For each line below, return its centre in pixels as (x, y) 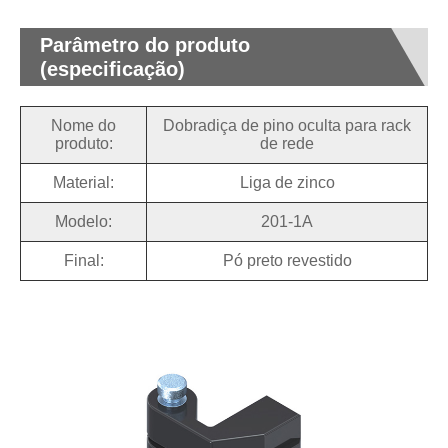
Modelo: (83, 222)
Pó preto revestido (287, 261)
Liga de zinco (287, 183)
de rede (287, 144)
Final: (83, 261)
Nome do (83, 126)
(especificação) (112, 69)
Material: (83, 183)
